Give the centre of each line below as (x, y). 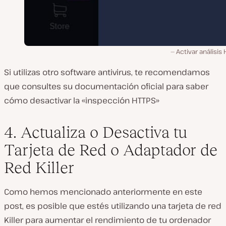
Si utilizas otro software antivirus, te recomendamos (107, 72)
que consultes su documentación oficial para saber (106, 86)
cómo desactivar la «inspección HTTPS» (82, 100)
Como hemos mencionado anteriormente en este (103, 191)
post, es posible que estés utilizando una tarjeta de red (113, 206)
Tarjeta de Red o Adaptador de (111, 150)
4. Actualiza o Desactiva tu (96, 132)
